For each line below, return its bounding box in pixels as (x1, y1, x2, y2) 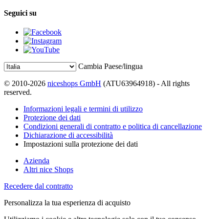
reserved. (4, 88, 32, 96)
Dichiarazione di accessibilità (23, 131, 113, 139)
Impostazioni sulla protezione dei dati (23, 139, 138, 148)
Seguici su (4, 8, 37, 17)
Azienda (23, 156, 49, 165)
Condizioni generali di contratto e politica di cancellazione (23, 122, 202, 131)
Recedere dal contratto (4, 181, 73, 190)
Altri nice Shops (23, 165, 73, 174)
